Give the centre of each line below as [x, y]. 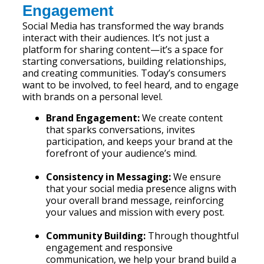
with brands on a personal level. [93, 97]
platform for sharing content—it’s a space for [123, 49]
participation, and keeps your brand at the [140, 141]
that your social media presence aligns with [141, 189]
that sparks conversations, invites [121, 130]
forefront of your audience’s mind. [122, 153]
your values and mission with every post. [136, 212]
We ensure [196, 177]
